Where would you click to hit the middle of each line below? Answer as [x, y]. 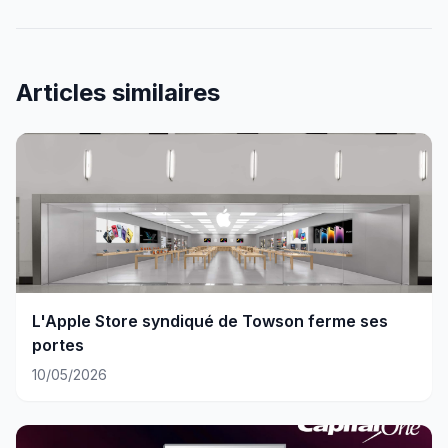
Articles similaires [118, 92]
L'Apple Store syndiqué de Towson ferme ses [210, 320]
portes [58, 344]
